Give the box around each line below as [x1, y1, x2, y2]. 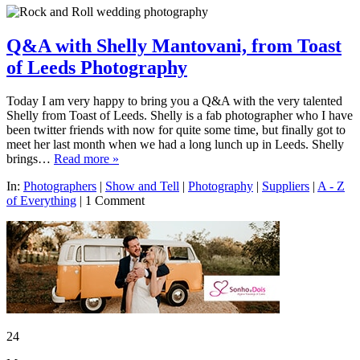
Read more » [54, 152, 119, 166]
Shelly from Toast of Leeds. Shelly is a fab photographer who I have [6, 108, 353, 123]
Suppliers [262, 179, 309, 194]
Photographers [23, 179, 96, 194]
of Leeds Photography [6, 56, 187, 78]
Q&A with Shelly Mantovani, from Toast [6, 35, 342, 56]
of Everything [6, 194, 76, 208]
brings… [6, 152, 54, 166]
